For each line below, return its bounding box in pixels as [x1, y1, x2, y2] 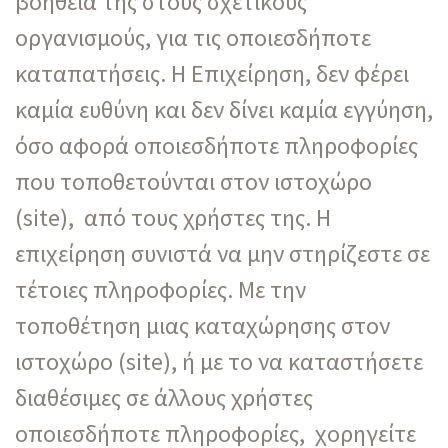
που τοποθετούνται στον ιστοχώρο [15, 165, 372, 197]
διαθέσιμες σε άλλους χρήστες [15, 381, 313, 413]
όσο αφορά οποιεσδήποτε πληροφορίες [15, 129, 418, 161]
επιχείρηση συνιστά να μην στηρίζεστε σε [15, 237, 430, 269]
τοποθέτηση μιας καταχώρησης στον [15, 309, 390, 341]
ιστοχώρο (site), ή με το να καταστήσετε [15, 345, 423, 377]
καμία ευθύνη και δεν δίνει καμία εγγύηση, [15, 93, 433, 125]
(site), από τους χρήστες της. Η [15, 201, 331, 233]
